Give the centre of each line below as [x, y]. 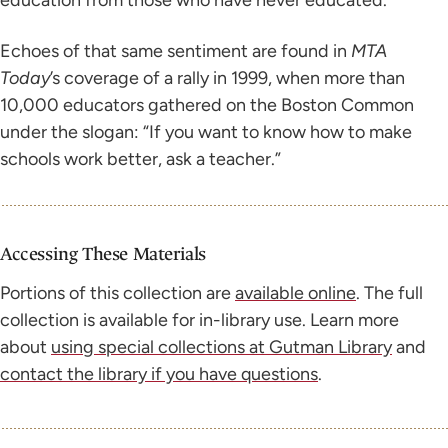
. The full [389, 292]
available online [295, 292]
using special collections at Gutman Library [221, 346]
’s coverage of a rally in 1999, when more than [227, 77]
